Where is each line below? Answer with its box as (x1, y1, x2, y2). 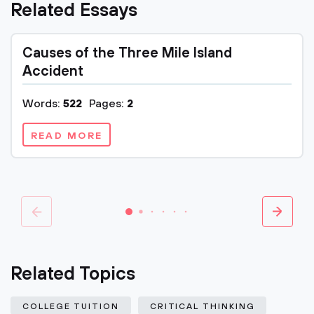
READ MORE (31, 130, 103, 142)
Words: (22, 97, 63, 111)
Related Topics (11, 263, 135, 286)
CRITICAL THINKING (149, 301, 255, 312)
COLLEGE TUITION (22, 301, 119, 312)
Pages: (89, 97, 127, 111)
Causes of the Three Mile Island (22, 45, 232, 62)
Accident (22, 63, 83, 81)
